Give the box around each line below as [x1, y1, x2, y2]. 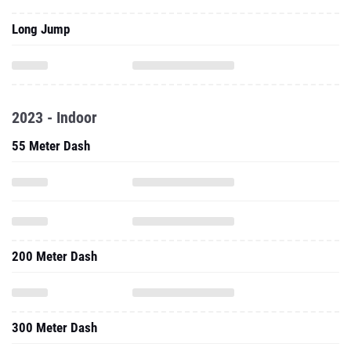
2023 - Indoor [12, 108, 97, 127]
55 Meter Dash [12, 138, 90, 154]
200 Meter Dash [12, 248, 97, 264]
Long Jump [12, 21, 70, 37]
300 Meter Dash [12, 320, 97, 335]
